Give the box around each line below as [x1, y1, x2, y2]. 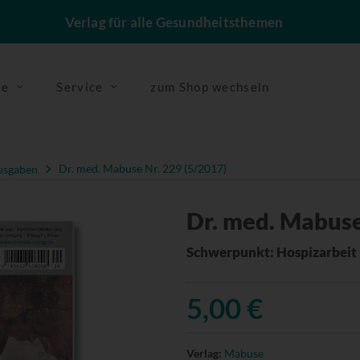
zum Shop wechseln [150, 80, 270, 94]
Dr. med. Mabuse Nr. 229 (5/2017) [59, 162, 227, 176]
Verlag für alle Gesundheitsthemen [64, 14, 284, 31]
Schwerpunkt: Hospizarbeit [186, 243, 357, 260]
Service [56, 80, 104, 94]
